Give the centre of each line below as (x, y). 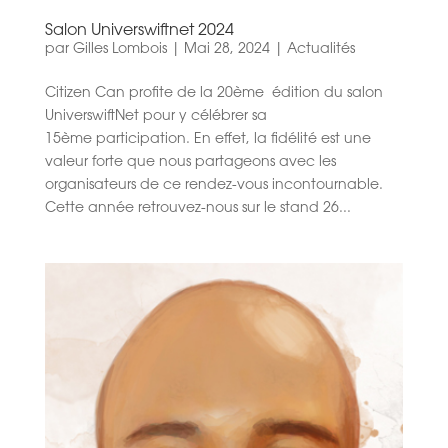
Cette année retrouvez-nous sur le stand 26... (197, 209)
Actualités (320, 50)
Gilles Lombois (119, 50)
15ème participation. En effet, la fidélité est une (207, 140)
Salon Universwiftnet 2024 (139, 31)
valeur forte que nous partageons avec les (190, 163)
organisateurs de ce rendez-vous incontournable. (213, 186)
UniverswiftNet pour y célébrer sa (155, 117)
